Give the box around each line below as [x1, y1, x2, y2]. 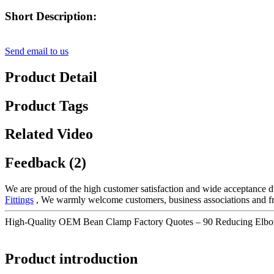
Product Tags [5, 97, 88, 114]
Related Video [5, 126, 93, 143]
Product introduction [5, 251, 138, 267]
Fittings [5, 194, 34, 206]
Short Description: [5, 9, 97, 23]
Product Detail [5, 68, 97, 85]
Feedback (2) [5, 155, 86, 171]
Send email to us [5, 45, 68, 56]
